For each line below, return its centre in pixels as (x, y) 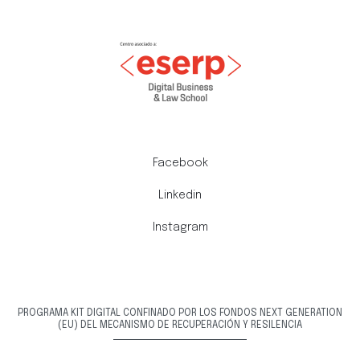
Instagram (180, 228)
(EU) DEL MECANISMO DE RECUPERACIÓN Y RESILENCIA (180, 326)
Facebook (180, 164)
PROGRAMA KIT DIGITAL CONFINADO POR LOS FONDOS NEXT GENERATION (180, 314)
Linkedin (180, 196)
